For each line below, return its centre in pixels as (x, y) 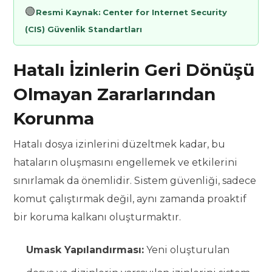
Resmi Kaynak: (69, 12)
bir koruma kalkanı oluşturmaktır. (97, 217)
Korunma (54, 119)
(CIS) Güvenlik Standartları (84, 29)
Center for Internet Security (165, 12)
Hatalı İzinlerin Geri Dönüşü (134, 70)
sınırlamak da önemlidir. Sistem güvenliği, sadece (135, 181)
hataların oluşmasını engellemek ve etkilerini (126, 163)
